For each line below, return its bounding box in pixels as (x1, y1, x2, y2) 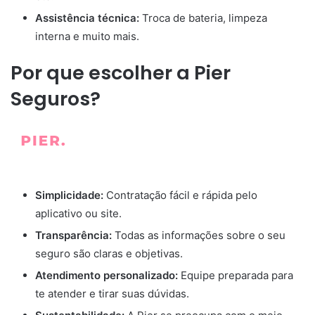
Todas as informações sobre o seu (112, 229, 285, 243)
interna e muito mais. (35, 29, 139, 43)
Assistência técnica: (35, 11, 139, 25)
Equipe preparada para (178, 269, 293, 283)
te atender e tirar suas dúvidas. (35, 287, 189, 301)
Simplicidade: (35, 188, 103, 202)
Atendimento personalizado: (35, 269, 178, 283)
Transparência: (35, 229, 112, 243)
